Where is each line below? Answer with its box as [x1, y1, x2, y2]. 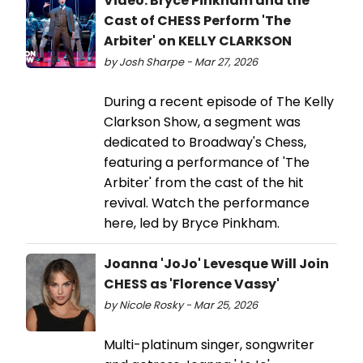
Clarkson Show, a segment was [104, 113, 301, 132]
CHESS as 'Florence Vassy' [104, 275, 280, 294]
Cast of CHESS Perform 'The [104, 11, 291, 31]
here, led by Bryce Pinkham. [104, 214, 280, 233]
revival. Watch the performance [104, 194, 310, 213]
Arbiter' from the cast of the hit [104, 173, 304, 193]
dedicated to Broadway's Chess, [104, 133, 306, 152]
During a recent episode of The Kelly [104, 92, 334, 112]
